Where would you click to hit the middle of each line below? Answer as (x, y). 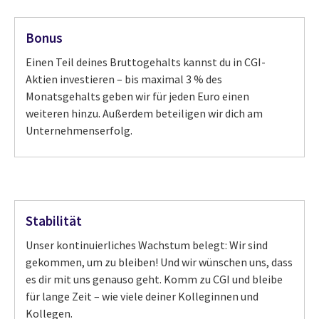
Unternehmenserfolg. (79, 131)
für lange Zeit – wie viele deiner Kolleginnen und (142, 296)
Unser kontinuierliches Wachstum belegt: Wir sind (147, 245)
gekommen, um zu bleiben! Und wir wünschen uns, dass (159, 262)
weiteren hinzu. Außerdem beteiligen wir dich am (144, 114)
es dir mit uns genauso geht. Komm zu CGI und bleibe (154, 279)
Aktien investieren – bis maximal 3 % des (124, 79)
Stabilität (54, 221)
